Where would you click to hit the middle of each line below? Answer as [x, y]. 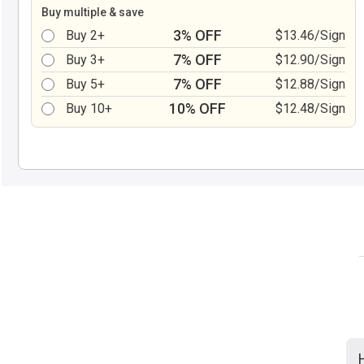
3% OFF [197, 35]
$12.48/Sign [310, 108]
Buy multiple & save [93, 12]
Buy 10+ [89, 108]
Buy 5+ [85, 84]
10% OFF [197, 108]
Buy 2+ [85, 35]
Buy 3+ [85, 60]
